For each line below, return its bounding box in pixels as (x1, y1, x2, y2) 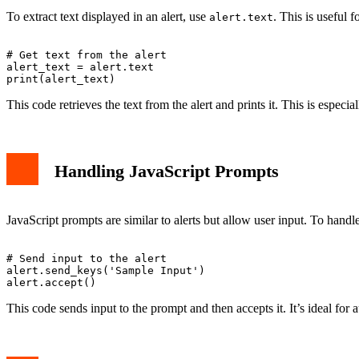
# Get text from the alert (6, 49, 167, 62)
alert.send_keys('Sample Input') (6, 264, 205, 276)
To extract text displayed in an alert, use (6, 10, 209, 24)
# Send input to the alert (6, 252, 167, 264)
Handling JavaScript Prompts (54, 161, 279, 182)
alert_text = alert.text (6, 61, 154, 74)
